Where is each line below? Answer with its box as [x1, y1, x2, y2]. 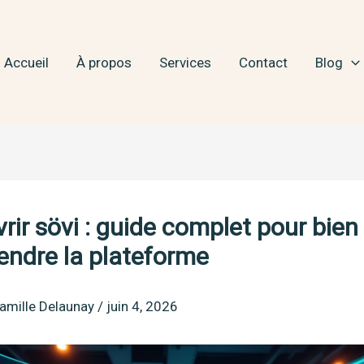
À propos [76, 54, 132, 71]
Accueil [4, 54, 50, 71]
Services [159, 54, 212, 71]
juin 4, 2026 [106, 298, 178, 315]
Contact [239, 54, 288, 71]
